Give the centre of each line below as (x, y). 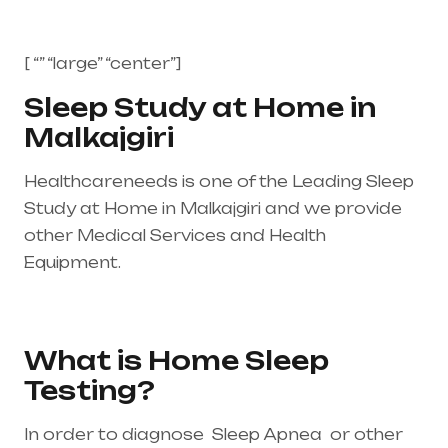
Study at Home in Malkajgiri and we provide (213, 209)
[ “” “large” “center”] (102, 64)
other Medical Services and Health (175, 236)
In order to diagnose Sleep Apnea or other (213, 435)
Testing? (89, 391)
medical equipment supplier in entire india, (204, 290)
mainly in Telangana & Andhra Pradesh (191, 317)
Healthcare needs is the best (250, 263)
